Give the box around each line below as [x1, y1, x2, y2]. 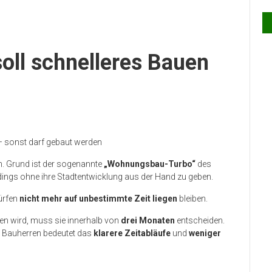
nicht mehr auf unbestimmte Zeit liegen [19, 194, 177, 204]
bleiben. [177, 194, 208, 204]
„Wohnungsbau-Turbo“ [104, 159, 195, 169]
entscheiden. [175, 216, 225, 226]
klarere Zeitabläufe [93, 228, 171, 239]
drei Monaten [121, 216, 175, 226]
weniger [189, 228, 221, 239]
